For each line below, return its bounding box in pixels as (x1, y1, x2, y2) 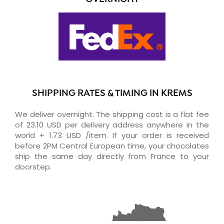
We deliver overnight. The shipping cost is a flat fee (15, 108, 209, 119)
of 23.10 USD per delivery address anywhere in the (15, 119, 209, 130)
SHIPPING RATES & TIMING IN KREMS (31, 87, 192, 99)
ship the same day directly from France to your (15, 150, 209, 161)
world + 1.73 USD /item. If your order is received (15, 129, 209, 140)
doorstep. (15, 161, 51, 172)
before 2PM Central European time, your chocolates (15, 140, 209, 151)
